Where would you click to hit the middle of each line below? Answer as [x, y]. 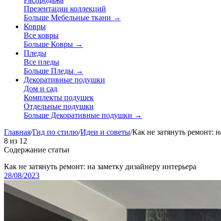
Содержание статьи [37, 150]
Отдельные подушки [59, 106]
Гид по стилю [55, 132]
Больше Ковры [49, 44]
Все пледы [41, 62]
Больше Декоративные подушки [79, 115]
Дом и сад [40, 89]
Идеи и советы [105, 132]
